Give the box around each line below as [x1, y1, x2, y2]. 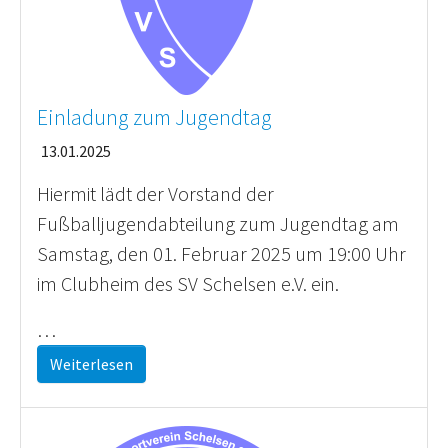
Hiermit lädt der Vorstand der [37, 181, 274, 206]
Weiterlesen [50, 354, 133, 374]
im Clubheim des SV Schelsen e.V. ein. [37, 271, 339, 296]
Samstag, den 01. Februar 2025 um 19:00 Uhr [37, 241, 406, 266]
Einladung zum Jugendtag [37, 104, 272, 131]
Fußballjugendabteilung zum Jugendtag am [37, 211, 399, 236]
